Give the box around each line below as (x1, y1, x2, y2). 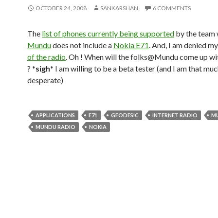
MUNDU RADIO (36, 124, 75, 130)
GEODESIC (111, 112, 139, 118)
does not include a (51, 40, 113, 50)
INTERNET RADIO (152, 112, 198, 118)
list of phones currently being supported (42, 29, 174, 38)
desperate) (27, 75, 63, 85)
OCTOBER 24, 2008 (36, 4, 87, 12)
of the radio (27, 52, 66, 61)
